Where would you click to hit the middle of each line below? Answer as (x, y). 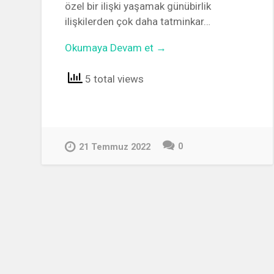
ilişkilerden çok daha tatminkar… (138, 21)
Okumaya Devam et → (116, 48)
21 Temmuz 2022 (115, 147)
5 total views (113, 79)
